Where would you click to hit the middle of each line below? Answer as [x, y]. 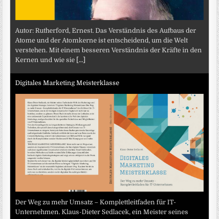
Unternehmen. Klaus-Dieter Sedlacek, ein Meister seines [102, 212]
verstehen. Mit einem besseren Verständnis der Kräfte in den [109, 50]
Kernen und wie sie [46, 60]
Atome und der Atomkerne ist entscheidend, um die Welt [102, 41]
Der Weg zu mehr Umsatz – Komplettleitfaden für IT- [96, 202]
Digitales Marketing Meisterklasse [67, 83]
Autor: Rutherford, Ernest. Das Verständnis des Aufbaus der [106, 31]
